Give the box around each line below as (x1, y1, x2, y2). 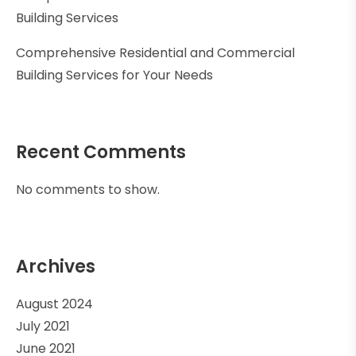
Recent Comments (16, 139, 186, 164)
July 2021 (16, 316, 70, 335)
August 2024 (16, 294, 93, 313)
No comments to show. (16, 180, 160, 199)
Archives (16, 253, 95, 279)
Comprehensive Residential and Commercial (16, 43, 295, 62)
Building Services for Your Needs (16, 65, 213, 84)
